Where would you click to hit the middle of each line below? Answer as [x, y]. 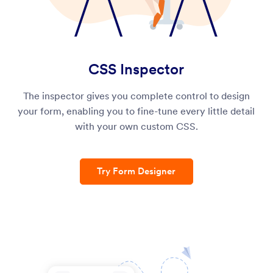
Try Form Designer [136, 172]
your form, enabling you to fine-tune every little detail [136, 111]
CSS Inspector [136, 69]
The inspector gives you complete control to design [136, 96]
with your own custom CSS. [136, 126]
